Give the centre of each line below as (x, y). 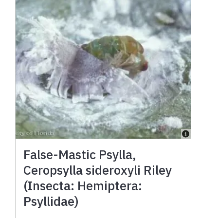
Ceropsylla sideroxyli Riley (98, 170)
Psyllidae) (51, 201)
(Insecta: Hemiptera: (83, 185)
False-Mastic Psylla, (80, 154)
